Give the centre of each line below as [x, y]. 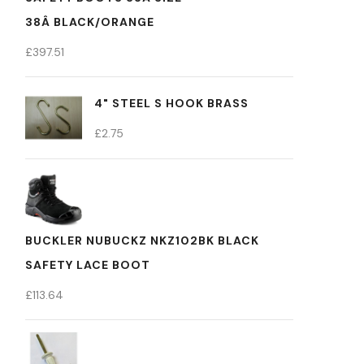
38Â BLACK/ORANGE [90, 22]
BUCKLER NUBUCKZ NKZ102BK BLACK [142, 240]
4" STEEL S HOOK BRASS [171, 103]
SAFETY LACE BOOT [88, 265]
